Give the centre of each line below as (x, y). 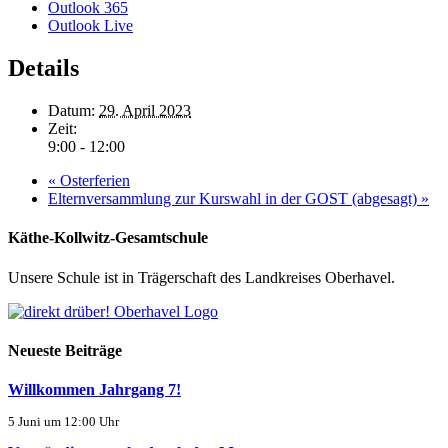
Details (43, 68)
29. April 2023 (145, 110)
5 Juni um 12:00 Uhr (63, 422)
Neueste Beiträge (65, 350)
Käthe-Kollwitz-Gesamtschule (108, 238)
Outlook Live (90, 26)
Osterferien (93, 180)
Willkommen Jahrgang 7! (94, 390)
